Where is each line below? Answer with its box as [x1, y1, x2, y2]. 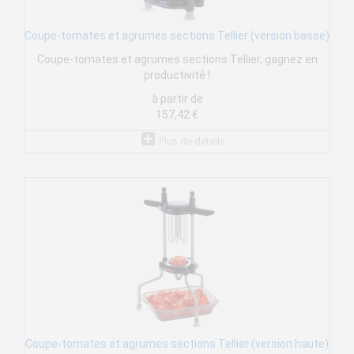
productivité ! [144, 69, 210, 82]
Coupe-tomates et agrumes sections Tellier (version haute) [25, 337, 329, 351]
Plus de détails [158, 135, 225, 148]
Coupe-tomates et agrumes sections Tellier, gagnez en [36, 53, 318, 66]
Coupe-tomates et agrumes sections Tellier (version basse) [24, 29, 330, 43]
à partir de [151, 92, 203, 106]
